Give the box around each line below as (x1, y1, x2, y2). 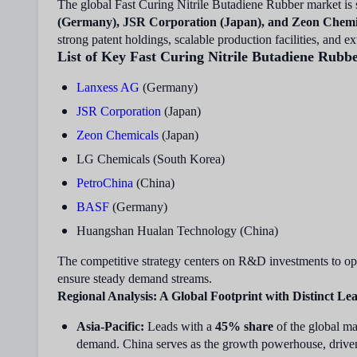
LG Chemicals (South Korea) (76, 152, 225, 166)
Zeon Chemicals (76, 128, 159, 142)
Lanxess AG (76, 80, 139, 94)
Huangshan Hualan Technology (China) (76, 224, 278, 237)
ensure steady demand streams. (57, 272, 212, 285)
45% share (215, 320, 273, 333)
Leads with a (144, 320, 215, 333)
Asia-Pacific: (76, 320, 144, 333)
